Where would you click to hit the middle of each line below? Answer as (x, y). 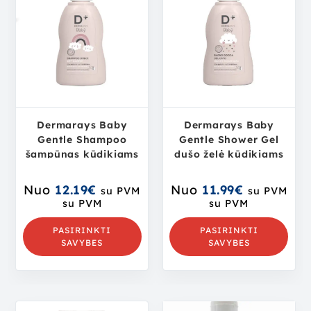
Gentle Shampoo (82, 139)
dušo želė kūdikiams (229, 154)
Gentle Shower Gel (229, 139)
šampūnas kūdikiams (82, 154)
